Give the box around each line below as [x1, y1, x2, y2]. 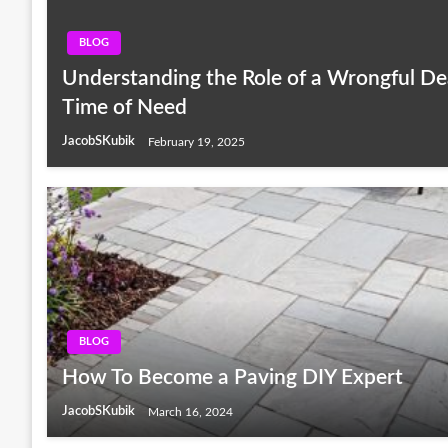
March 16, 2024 [148, 405, 233, 418]
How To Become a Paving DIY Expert [62, 367, 403, 389]
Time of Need [62, 97, 187, 119]
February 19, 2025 [148, 135, 245, 148]
